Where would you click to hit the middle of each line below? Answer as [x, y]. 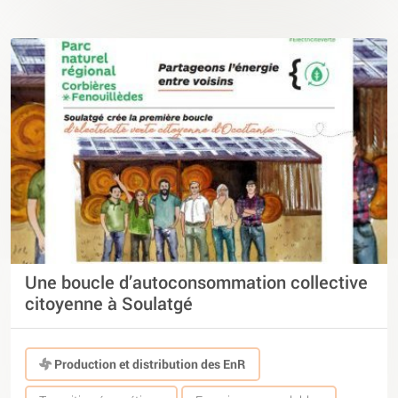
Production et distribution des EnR [149, 364]
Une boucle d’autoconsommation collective [196, 282]
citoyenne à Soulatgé [109, 303]
